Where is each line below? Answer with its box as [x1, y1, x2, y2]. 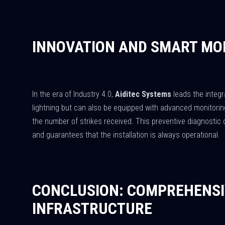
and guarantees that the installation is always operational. [32, 130, 220, 140]
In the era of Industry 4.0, [32, 89, 115, 99]
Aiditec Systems [115, 89, 171, 99]
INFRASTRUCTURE [32, 199, 152, 218]
